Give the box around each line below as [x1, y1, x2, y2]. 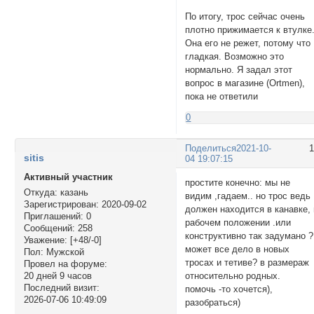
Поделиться [185, 142, 237, 153]
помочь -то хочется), [185, 284, 273, 295]
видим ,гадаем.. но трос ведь [185, 191, 311, 202]
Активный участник [23, 172, 113, 183]
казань [57, 187, 88, 198]
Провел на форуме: [23, 259, 107, 270]
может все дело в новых [185, 244, 293, 255]
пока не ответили [185, 91, 259, 102]
